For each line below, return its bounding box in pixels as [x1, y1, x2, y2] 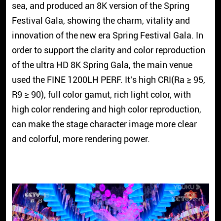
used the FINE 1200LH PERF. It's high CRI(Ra [11, 74, 186, 85]
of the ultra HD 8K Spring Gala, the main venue [11, 60, 192, 71]
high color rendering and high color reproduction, [11, 104, 201, 115]
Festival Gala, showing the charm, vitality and [11, 15, 190, 26]
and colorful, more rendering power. [11, 134, 150, 145]
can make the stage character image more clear [11, 119, 197, 130]
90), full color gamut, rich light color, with [29, 89, 191, 100]
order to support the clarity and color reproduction [11, 45, 205, 56]
